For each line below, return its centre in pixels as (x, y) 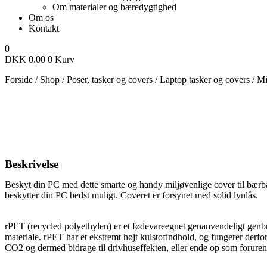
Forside (19, 80)
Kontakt (44, 28)
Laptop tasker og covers (205, 80)
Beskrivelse (32, 164)
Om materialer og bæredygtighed (114, 7)
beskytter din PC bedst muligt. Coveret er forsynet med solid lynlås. (131, 195)
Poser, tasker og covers (110, 80)
